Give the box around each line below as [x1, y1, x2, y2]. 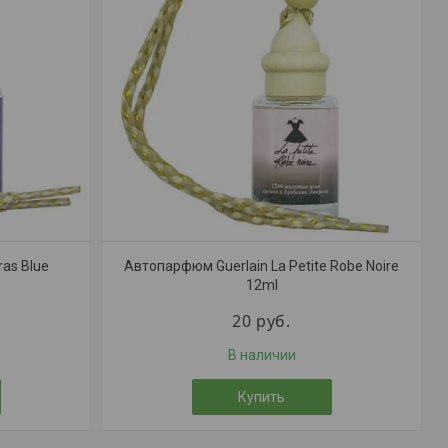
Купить [238, 389, 285, 405]
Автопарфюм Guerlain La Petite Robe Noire [124, 258, 399, 274]
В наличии [227, 347, 296, 363]
